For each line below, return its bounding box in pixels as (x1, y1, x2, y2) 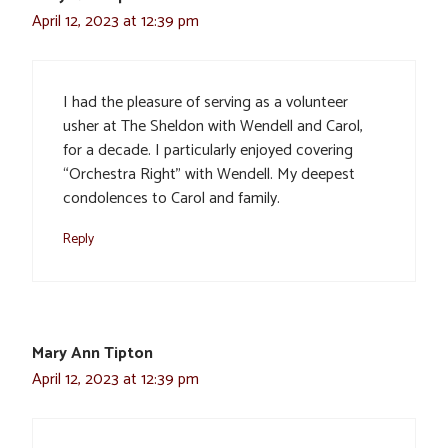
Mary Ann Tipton (32, 340, 153, 368)
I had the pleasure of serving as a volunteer (63, 89, 348, 117)
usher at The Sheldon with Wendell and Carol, (63, 113, 363, 141)
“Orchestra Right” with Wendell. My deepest (63, 161, 355, 189)
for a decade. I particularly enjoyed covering (63, 137, 353, 165)
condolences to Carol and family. (63, 185, 280, 213)
